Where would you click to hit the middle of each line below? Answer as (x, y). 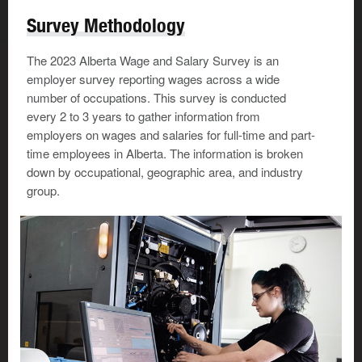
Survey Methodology (106, 25)
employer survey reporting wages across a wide (153, 79)
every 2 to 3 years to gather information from (143, 116)
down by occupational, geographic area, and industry (165, 172)
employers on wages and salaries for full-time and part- (171, 135)
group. (43, 191)
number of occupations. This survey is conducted (156, 98)
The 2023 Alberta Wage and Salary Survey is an (153, 61)
